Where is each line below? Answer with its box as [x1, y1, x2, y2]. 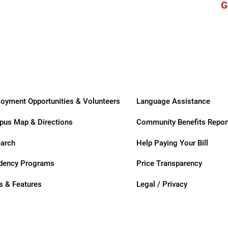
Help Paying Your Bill [136, 137, 209, 148]
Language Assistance [136, 96, 211, 106]
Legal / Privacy [136, 179, 188, 189]
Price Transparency [136, 158, 203, 168]
